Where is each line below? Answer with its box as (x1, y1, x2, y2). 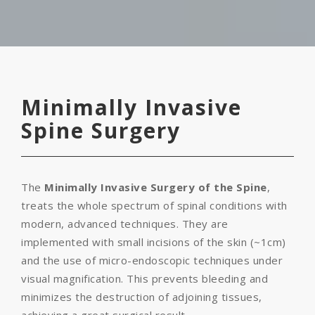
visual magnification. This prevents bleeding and (21, 271, 268, 285)
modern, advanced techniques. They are (21, 217, 229, 231)
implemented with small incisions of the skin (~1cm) (21, 235, 286, 249)
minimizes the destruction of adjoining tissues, (21, 290, 262, 304)
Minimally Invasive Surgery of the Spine (44, 180, 267, 194)
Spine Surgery (21, 116, 181, 145)
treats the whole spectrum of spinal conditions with (21, 198, 288, 212)
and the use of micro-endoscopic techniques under (21, 253, 283, 267)
